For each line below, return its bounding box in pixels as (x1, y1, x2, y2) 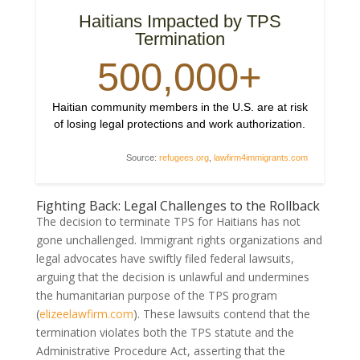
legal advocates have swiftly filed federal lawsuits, (35, 250, 294, 266)
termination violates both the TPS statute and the (35, 324, 294, 340)
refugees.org (159, 152, 210, 162)
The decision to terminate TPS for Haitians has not (35, 213, 301, 229)
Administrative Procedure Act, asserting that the (35, 342, 285, 358)
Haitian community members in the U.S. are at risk (51, 100, 308, 113)
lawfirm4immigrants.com (214, 152, 309, 162)
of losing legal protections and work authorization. (54, 117, 306, 130)
